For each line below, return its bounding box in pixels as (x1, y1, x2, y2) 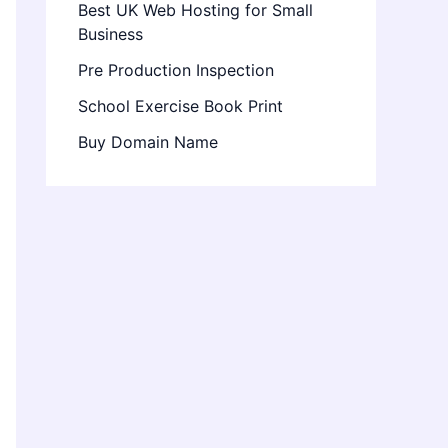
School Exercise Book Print (78, 96, 283, 117)
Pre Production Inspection (78, 60, 274, 81)
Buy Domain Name (78, 132, 218, 153)
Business (78, 24, 143, 45)
